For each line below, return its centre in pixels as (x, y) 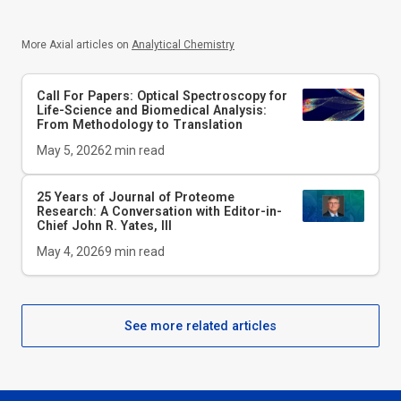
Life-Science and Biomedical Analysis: (152, 110)
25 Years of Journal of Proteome (136, 196)
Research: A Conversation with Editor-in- (159, 211)
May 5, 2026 (71, 150)
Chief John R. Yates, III (104, 225)
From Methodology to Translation (140, 124)
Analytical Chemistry (183, 44)
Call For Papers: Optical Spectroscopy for (162, 95)
